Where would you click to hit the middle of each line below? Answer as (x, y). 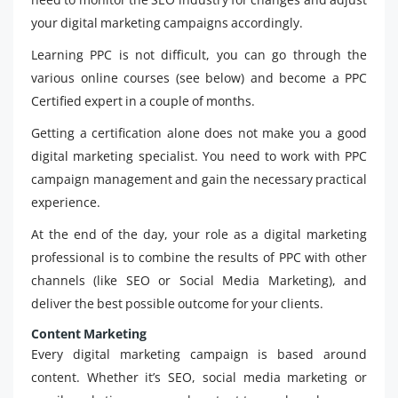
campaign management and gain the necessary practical (199, 179)
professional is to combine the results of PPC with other (199, 257)
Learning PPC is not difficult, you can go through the (199, 54)
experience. (66, 202)
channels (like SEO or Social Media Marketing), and (199, 280)
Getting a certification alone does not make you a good (199, 132)
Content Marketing (89, 333)
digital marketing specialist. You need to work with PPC (199, 155)
